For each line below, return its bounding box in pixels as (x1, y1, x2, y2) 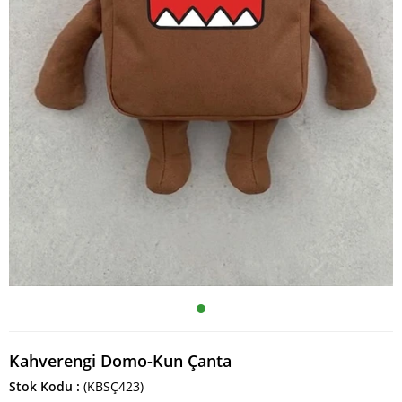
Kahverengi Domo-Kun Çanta (9, 350, 232, 371)
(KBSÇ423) (83, 378, 144, 395)
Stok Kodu (9, 378, 73, 395)
